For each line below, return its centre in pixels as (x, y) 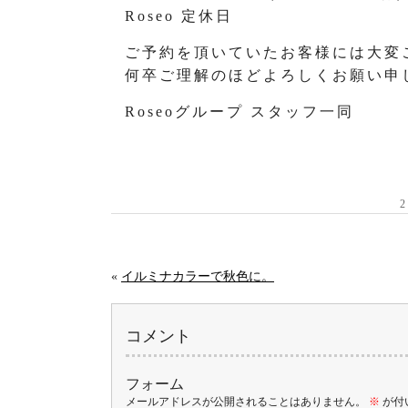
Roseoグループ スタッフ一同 (240, 112)
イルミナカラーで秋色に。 (198, 276)
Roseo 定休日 (179, 16)
